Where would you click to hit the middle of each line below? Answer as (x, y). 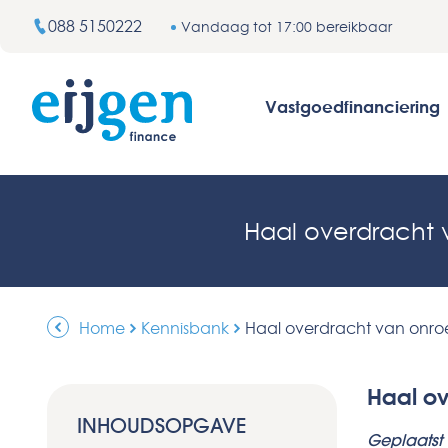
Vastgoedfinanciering (354, 106)
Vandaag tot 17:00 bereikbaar (286, 26)
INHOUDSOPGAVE (161, 425)
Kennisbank (185, 328)
